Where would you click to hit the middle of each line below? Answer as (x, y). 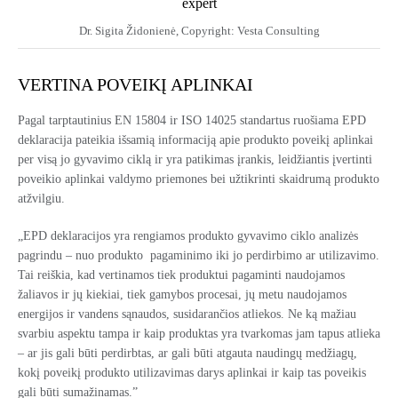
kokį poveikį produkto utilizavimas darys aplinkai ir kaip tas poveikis (192, 373)
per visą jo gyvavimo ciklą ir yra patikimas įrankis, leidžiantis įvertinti (195, 159)
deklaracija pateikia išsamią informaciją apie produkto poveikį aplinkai (195, 140)
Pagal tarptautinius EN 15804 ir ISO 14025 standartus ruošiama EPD (192, 120)
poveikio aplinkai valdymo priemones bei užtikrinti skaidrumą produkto (199, 179)
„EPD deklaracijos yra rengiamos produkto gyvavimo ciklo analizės (188, 236)
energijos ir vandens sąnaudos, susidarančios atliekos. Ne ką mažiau (187, 314)
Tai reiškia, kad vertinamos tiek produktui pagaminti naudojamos (181, 275)
